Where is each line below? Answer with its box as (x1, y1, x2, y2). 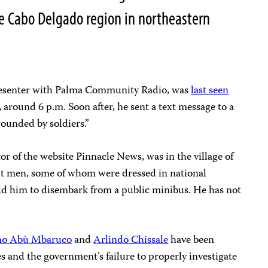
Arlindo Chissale (93, 231, 169, 249)
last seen (191, 81, 229, 100)
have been (168, 231, 215, 249)
